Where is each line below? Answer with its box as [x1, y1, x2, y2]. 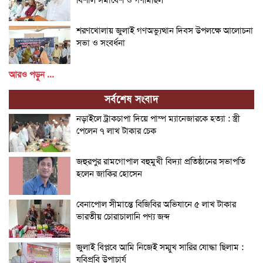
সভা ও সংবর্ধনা [76, 36, 125, 49]
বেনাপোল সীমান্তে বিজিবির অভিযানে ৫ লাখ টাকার [76, 198, 236, 210]
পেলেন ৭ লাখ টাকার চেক [76, 124, 156, 137]
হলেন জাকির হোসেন [76, 167, 142, 180]
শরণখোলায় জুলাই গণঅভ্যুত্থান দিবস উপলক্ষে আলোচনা [76, 24, 253, 36]
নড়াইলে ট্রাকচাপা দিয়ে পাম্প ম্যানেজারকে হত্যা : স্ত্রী [76, 112, 240, 124]
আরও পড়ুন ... [9, 68, 54, 80]
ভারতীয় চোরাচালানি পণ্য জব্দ [76, 210, 170, 222]
